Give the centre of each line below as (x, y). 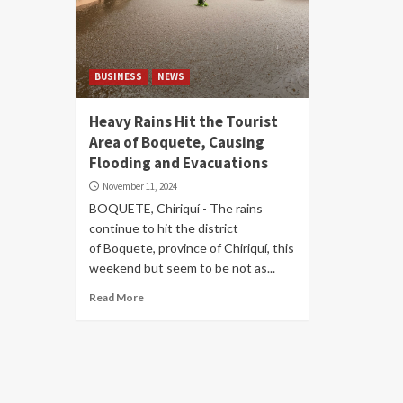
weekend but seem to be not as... (182, 268)
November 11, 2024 (140, 186)
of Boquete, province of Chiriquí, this (192, 248)
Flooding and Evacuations (179, 163)
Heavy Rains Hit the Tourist (184, 121)
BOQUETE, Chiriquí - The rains (176, 208)
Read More (116, 297)
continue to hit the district (164, 228)
